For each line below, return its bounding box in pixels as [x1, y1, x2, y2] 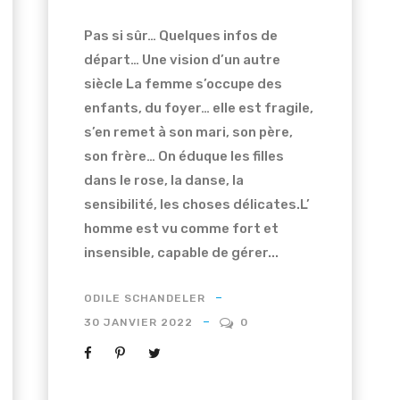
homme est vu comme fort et [83, 220, 279, 237]
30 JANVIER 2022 [83, 315, 193, 329]
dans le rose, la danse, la [83, 171, 244, 188]
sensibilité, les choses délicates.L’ [83, 196, 310, 212]
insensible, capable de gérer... [83, 244, 279, 261]
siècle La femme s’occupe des [83, 75, 282, 92]
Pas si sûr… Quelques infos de [83, 27, 278, 44]
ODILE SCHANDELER [83, 291, 205, 304]
